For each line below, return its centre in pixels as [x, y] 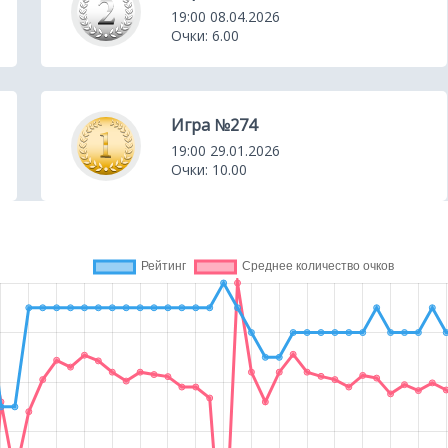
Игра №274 [214, 124]
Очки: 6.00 [205, 35]
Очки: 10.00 [209, 169]
